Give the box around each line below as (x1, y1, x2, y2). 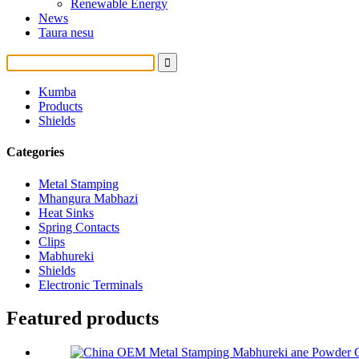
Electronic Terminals (38, 277, 143, 292)
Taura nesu (38, 26, 94, 39)
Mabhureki (38, 248, 94, 263)
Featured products (6, 308, 159, 329)
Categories (6, 145, 64, 159)
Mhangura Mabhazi (38, 191, 138, 205)
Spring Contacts (38, 220, 119, 234)
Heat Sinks (38, 205, 94, 220)
